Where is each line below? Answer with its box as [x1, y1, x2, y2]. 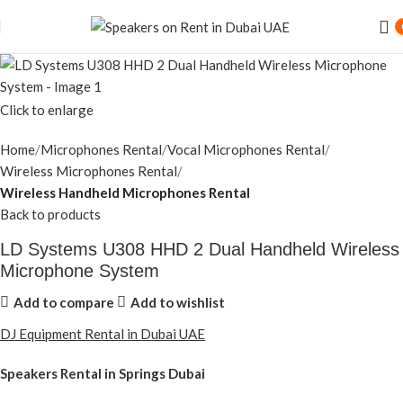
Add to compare [13, 293, 114, 310]
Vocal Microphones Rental [167, 141, 325, 158]
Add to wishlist [130, 293, 225, 310]
